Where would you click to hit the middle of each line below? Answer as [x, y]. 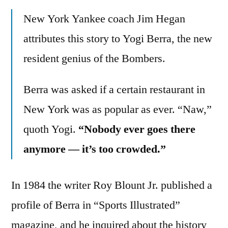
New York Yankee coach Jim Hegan [104, 19]
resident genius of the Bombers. [94, 59]
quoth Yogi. [51, 130]
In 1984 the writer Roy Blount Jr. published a [112, 186]
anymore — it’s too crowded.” [95, 149]
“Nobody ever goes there [137, 130]
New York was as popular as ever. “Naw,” [118, 110]
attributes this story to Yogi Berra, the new [118, 39]
